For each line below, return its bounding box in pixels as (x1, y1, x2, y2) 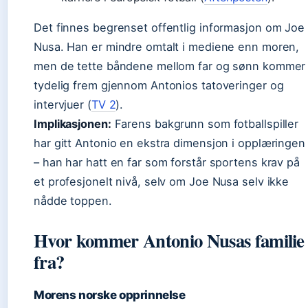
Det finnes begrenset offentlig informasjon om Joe (34, 21, 305, 34)
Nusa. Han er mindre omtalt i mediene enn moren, (34, 40, 300, 54)
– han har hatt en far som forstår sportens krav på (34, 155, 300, 169)
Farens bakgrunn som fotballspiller (111, 117, 299, 131)
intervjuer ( (34, 98, 91, 111)
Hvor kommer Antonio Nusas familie (34, 227, 305, 254)
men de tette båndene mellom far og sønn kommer (34, 59, 306, 73)
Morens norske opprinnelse (34, 288, 186, 302)
